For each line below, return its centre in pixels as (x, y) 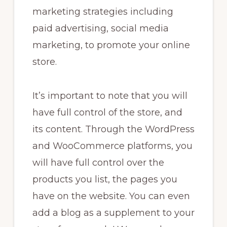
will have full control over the (98, 163)
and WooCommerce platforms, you (112, 146)
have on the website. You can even (111, 196)
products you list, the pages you (105, 180)
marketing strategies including (103, 12)
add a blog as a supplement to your (113, 213)
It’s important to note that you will (110, 96)
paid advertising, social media (100, 29)
